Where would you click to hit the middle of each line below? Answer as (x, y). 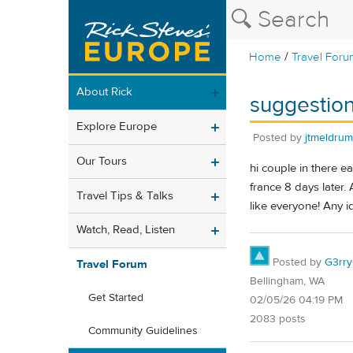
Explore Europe (117, 127)
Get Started (116, 298)
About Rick (104, 92)
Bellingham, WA (287, 281)
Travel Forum (112, 265)
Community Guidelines (143, 331)
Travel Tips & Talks (125, 195)
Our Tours (102, 161)
